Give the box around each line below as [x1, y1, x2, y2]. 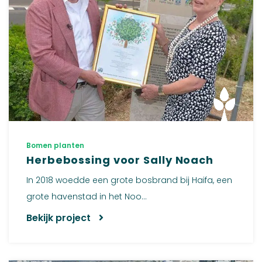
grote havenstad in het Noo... [26, 190, 147, 202]
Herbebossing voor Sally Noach [26, 152, 214, 167]
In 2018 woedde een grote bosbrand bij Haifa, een [26, 174, 232, 186]
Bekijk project [26, 211, 93, 225]
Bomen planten [26, 140, 84, 150]
